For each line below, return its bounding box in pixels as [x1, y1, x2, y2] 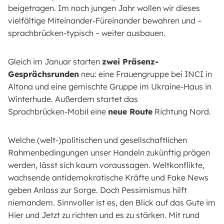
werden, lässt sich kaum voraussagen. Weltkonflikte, [8, 160, 204, 170]
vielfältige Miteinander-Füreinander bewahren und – [8, 15, 201, 26]
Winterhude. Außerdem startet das [8, 94, 138, 104]
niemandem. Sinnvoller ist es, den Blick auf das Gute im [8, 197, 215, 208]
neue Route [108, 106, 152, 117]
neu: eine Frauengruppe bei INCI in [79, 69, 212, 79]
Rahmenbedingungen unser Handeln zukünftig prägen [8, 147, 210, 158]
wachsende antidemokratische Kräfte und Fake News [8, 172, 208, 183]
